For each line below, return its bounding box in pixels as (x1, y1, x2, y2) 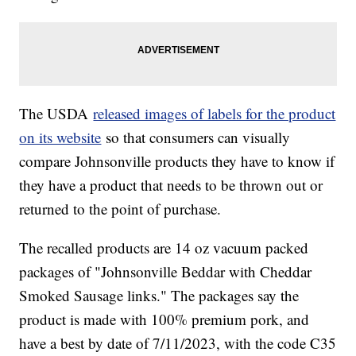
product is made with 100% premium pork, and (19, 309, 310, 330)
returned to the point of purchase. (19, 199, 226, 219)
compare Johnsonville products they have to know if (19, 151, 335, 172)
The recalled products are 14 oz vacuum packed (19, 238, 309, 258)
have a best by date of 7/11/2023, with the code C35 (19, 333, 337, 354)
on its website (19, 127, 102, 148)
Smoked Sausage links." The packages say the (19, 285, 300, 306)
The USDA (19, 103, 94, 124)
